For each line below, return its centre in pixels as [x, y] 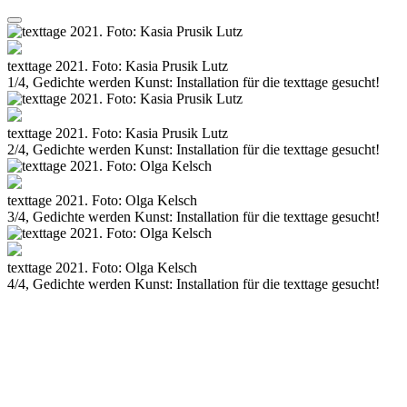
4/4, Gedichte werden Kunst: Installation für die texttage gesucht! [194, 284]
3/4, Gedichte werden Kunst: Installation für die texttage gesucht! [194, 217]
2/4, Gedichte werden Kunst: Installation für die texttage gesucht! [194, 149]
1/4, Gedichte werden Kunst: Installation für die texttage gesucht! [194, 82]
